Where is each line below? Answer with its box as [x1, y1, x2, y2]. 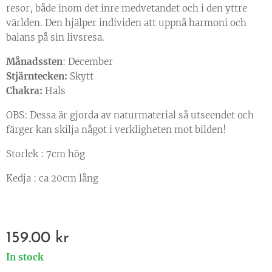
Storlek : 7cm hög [6, 148, 85, 160]
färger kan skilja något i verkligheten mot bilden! [6, 124, 226, 136]
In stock [6, 251, 44, 263]
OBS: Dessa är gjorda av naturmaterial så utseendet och [6, 109, 254, 121]
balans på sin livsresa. [6, 32, 104, 44]
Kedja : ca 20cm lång [6, 172, 98, 185]
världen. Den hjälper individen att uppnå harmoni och [6, 17, 246, 29]
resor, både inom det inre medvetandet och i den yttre [6, 2, 247, 15]
